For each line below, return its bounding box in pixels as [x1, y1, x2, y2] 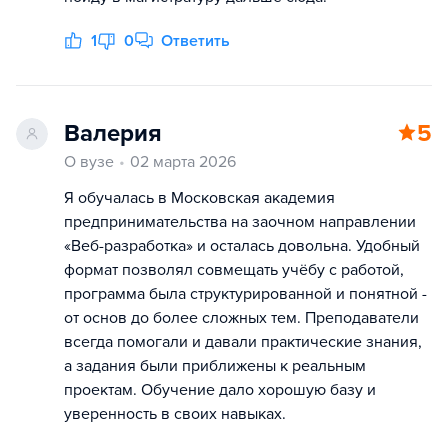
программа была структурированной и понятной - [64, 284, 427, 304]
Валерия [64, 119, 162, 148]
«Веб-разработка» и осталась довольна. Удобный [64, 236, 420, 256]
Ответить [161, 31, 230, 51]
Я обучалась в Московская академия [64, 188, 335, 208]
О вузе [64, 152, 114, 172]
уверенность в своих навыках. [64, 404, 286, 424]
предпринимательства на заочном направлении [64, 212, 416, 232]
